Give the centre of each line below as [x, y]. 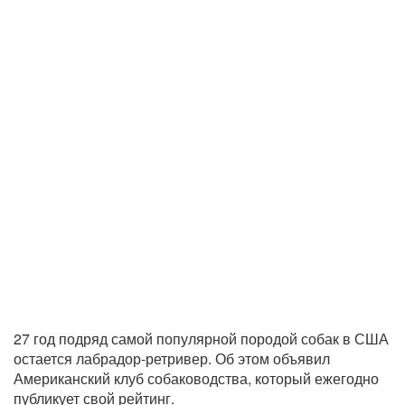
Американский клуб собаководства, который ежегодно [196, 379]
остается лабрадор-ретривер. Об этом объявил [172, 359]
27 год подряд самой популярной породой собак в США [201, 339]
